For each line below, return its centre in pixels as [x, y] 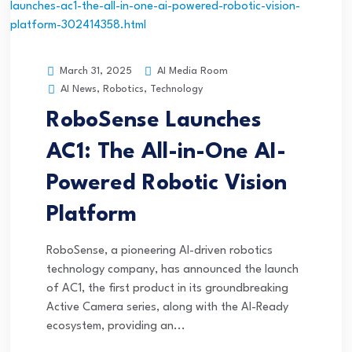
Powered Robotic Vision [167, 184]
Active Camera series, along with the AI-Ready [167, 308]
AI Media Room [191, 71]
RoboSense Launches [154, 121]
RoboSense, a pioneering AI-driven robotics [159, 251]
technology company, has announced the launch [172, 270]
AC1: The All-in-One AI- [166, 153]
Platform [95, 216]
